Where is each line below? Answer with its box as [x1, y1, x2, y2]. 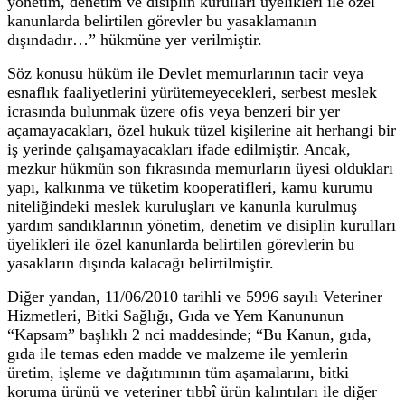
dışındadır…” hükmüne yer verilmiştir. [7, 30, 262, 49]
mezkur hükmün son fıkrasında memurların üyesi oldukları [7, 158, 393, 177]
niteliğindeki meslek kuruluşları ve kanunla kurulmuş [7, 196, 357, 215]
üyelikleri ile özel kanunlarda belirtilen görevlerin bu [7, 234, 354, 253]
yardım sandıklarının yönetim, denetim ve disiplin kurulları [7, 215, 396, 234]
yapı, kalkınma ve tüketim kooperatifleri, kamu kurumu [7, 177, 372, 196]
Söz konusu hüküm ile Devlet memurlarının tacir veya [7, 63, 363, 82]
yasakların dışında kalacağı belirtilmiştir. [7, 253, 274, 272]
